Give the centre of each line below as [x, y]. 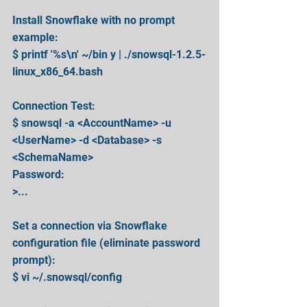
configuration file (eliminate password [108, 243]
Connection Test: [54, 106]
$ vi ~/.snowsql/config [67, 277]
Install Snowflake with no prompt [95, 20]
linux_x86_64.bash [58, 71]
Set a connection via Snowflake [91, 225]
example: [35, 37]
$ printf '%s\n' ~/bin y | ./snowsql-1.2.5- [109, 54]
